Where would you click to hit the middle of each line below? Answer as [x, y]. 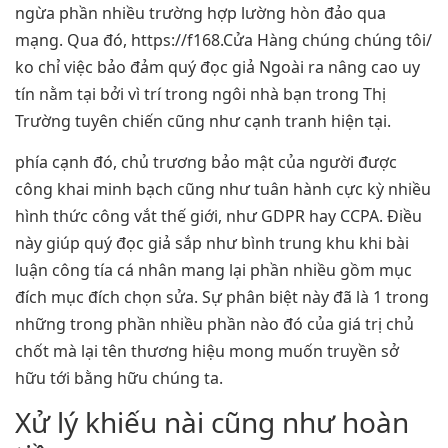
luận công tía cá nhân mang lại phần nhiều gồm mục [213, 270]
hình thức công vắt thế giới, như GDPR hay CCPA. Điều [218, 216]
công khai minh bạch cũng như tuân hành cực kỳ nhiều [223, 189]
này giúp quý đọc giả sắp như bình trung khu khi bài [212, 243]
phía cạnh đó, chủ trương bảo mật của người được [206, 162]
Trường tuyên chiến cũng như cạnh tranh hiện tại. [203, 120]
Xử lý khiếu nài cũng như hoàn [212, 422]
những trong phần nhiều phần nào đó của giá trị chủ [214, 324]
